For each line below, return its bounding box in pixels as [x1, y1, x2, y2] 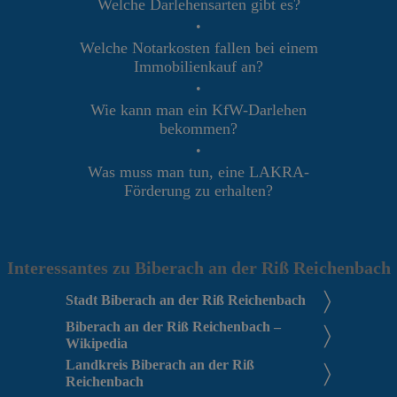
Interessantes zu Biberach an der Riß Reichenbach [6, 257, 391, 277]
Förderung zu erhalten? [124, 181, 273, 199]
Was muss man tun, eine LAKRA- [88, 162, 309, 181]
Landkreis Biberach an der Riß [66, 356, 254, 373]
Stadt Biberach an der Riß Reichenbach [66, 292, 306, 308]
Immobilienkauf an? [134, 57, 263, 75]
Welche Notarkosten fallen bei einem [79, 38, 318, 57]
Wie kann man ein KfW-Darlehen [90, 100, 307, 119]
